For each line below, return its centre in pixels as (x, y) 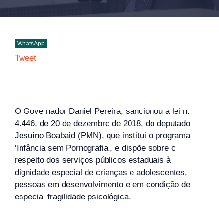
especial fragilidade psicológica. (73, 197)
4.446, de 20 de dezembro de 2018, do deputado (102, 123)
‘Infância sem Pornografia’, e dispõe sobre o (95, 148)
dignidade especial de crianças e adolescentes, (101, 172)
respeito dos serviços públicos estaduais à (93, 160)
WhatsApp (31, 44)
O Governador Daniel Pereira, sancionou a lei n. (102, 111)
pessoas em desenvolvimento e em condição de (102, 185)
